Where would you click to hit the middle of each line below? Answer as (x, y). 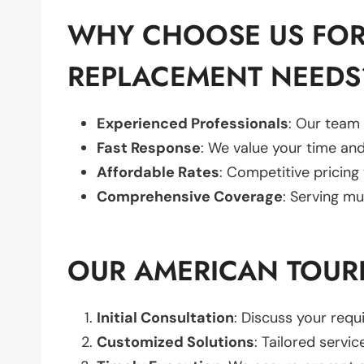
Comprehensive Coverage (190, 196)
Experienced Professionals (193, 123)
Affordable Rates (158, 172)
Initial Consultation (165, 317)
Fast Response (149, 147)
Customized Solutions (175, 342)
